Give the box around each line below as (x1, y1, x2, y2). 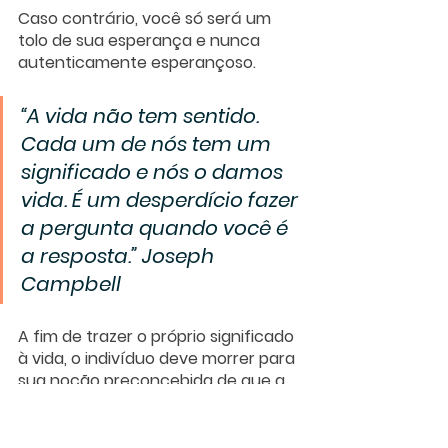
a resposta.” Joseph (21, 242, 219, 271)
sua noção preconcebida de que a (18, 369, 289, 393)
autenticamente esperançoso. (18, 51, 256, 75)
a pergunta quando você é (21, 214, 293, 243)
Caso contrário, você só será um (18, 7, 275, 31)
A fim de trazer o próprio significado (18, 325, 298, 349)
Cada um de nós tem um (21, 130, 276, 159)
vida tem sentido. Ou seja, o (18, 391, 234, 415)
